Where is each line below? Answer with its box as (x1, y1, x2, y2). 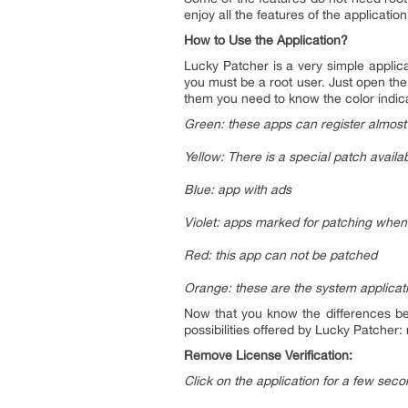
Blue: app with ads (184, 182, 291, 197)
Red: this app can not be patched (184, 248, 377, 262)
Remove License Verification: (184, 348, 352, 362)
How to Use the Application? (184, 33, 348, 47)
